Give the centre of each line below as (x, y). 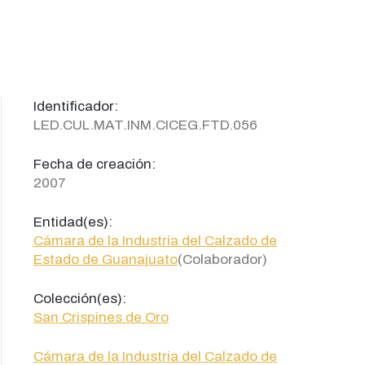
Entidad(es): (73, 222)
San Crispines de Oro (101, 317)
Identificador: (76, 106)
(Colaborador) (222, 259)
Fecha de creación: (95, 164)
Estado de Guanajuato (106, 259)
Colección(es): (80, 299)
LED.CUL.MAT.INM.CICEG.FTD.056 (145, 125)
